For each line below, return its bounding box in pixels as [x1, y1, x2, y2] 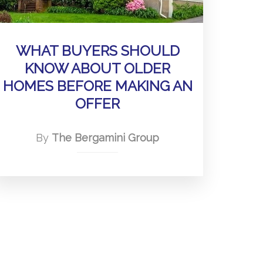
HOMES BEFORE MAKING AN [2, 77, 193, 95]
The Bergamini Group [52, 131, 159, 144]
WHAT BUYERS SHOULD [15, 42, 180, 59]
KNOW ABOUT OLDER [25, 60, 170, 77]
